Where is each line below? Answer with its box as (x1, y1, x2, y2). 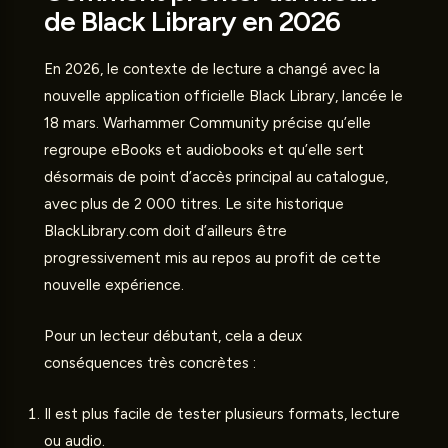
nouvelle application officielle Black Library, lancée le (44, 87, 403, 106)
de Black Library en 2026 (44, 4, 340, 39)
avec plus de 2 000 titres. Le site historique (44, 195, 344, 214)
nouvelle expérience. (44, 276, 184, 295)
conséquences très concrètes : (44, 354, 256, 373)
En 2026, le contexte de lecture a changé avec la (44, 60, 380, 79)
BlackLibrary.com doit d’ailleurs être (44, 222, 287, 241)
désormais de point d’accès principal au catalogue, (44, 168, 388, 187)
